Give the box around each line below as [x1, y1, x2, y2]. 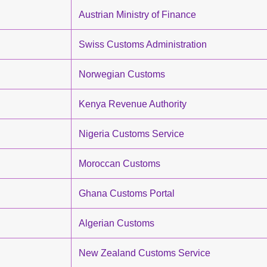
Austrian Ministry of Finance [79, 10, 196, 20]
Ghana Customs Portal [79, 188, 175, 198]
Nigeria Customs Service [79, 129, 184, 139]
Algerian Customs [79, 218, 154, 228]
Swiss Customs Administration [79, 39, 207, 49]
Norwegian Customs [79, 69, 165, 79]
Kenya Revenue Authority [79, 99, 187, 109]
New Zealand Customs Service [79, 248, 210, 258]
